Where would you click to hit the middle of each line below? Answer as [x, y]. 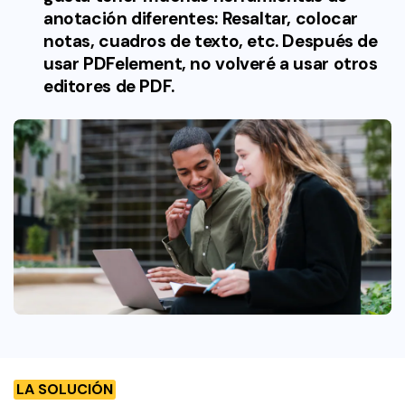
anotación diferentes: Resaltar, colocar [201, 19]
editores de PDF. [109, 87]
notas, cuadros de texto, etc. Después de [211, 42]
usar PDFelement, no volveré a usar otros [211, 64]
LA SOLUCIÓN [65, 389]
